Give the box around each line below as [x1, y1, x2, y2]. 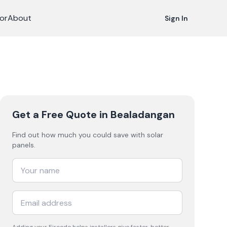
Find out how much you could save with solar [12, 130, 163, 139]
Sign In [165, 14, 188, 23]
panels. [12, 140, 35, 149]
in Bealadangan [97, 108, 175, 121]
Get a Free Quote [12, 108, 97, 121]
